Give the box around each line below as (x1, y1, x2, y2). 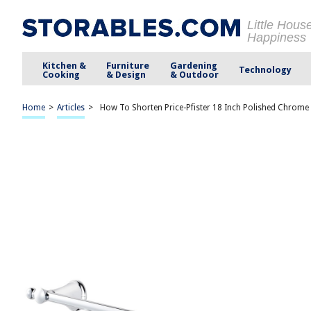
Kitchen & (42, 60, 87, 71)
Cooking (42, 69, 81, 80)
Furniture (106, 60, 150, 71)
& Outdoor (169, 69, 219, 80)
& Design (106, 69, 146, 80)
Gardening (169, 60, 217, 71)
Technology (238, 65, 292, 75)
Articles (57, 103, 85, 112)
